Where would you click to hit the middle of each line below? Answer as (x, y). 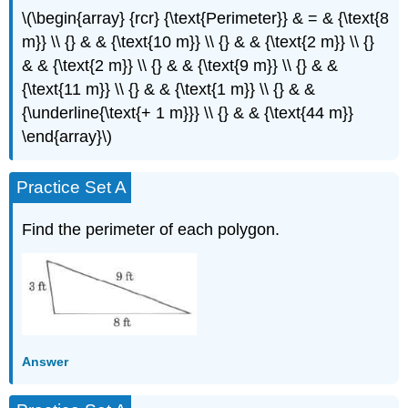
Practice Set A (72, 188)
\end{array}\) (67, 136)
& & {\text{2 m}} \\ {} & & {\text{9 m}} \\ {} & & (180, 65)
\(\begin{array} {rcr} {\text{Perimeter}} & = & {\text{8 (206, 18)
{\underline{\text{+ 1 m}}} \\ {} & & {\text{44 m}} (188, 112)
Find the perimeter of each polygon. (151, 230)
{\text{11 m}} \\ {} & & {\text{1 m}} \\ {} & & (169, 89)
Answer (46, 362)
